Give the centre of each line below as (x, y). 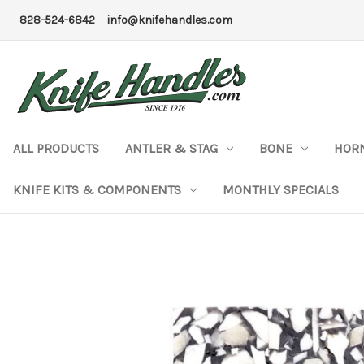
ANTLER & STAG (171, 148)
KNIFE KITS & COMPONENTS (97, 189)
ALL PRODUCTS (56, 148)
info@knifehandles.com (169, 20)
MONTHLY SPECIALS (280, 189)
